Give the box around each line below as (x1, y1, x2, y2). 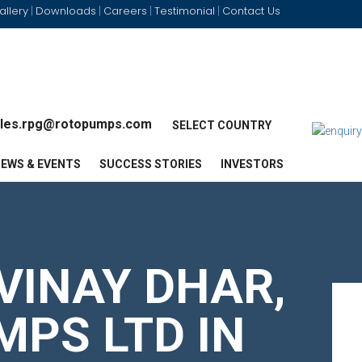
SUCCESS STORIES (99, 158, 202, 170)
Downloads (36, 3, 96, 19)
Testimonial (154, 3, 215, 19)
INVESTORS (221, 158, 284, 170)
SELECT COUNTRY (172, 119, 271, 132)
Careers (103, 3, 147, 19)
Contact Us (222, 3, 280, 19)
